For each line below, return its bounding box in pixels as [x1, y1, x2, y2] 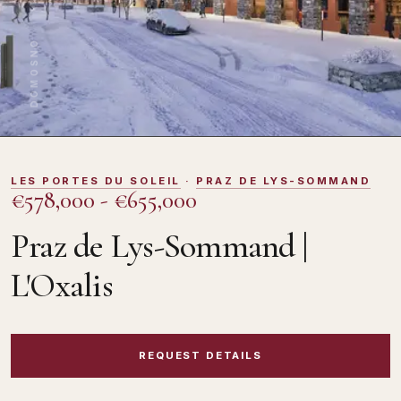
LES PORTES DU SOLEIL [11, 175, 181, 187]
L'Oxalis [11, 265, 113, 306]
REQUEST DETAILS [139, 349, 262, 363]
